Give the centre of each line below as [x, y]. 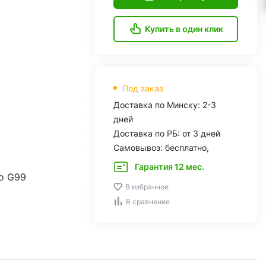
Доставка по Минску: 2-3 [165, 105]
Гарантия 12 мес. [170, 167]
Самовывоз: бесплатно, [161, 148]
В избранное [147, 187]
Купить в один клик [184, 29]
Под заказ [143, 88]
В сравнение [148, 202]
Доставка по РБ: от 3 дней [167, 133]
